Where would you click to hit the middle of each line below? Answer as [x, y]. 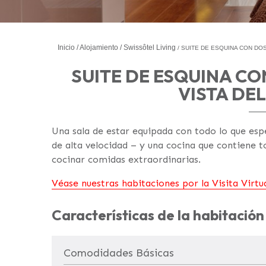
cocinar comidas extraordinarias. [126, 159]
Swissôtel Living [150, 47]
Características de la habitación [158, 215]
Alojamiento [99, 47]
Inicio [66, 47]
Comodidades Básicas [119, 253]
